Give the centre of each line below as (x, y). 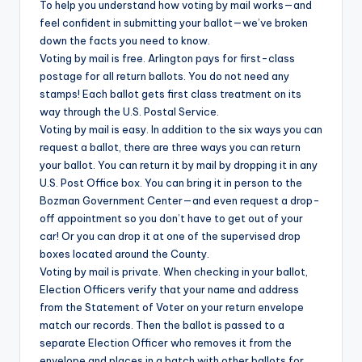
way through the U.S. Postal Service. (129, 112)
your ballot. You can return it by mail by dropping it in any (179, 165)
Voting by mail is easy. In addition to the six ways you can (181, 130)
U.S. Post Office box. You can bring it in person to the (171, 183)
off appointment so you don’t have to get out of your (171, 219)
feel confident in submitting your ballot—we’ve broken (174, 23)
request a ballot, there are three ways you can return (170, 147)
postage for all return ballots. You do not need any (164, 76)
